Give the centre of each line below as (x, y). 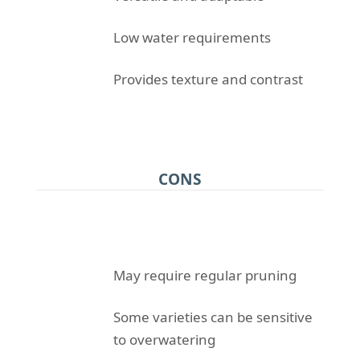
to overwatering (164, 340)
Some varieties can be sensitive (213, 317)
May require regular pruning (205, 276)
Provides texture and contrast (208, 80)
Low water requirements (192, 38)
